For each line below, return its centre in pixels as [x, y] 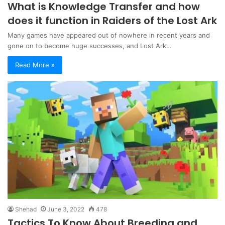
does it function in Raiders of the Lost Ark [112, 20]
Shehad [26, 209]
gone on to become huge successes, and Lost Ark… [90, 45]
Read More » [35, 65]
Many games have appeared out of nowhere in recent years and [109, 35]
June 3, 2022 [66, 209]
